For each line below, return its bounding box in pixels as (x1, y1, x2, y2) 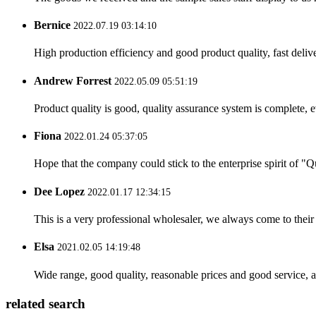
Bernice (34, 19, 71, 32)
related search (6, 296, 85, 312)
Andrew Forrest (34, 74, 111, 87)
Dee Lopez (34, 185, 85, 197)
